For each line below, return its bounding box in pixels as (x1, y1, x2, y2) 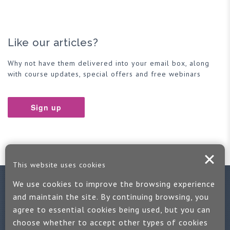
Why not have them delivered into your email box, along (8, 59, 209, 68)
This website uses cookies (13, 160, 106, 170)
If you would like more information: (52, 210, 178, 219)
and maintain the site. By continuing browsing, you (13, 191, 209, 202)
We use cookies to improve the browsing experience (13, 179, 215, 189)
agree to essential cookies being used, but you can (13, 204, 210, 215)
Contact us (81, 185, 149, 200)
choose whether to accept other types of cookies (13, 217, 208, 228)
